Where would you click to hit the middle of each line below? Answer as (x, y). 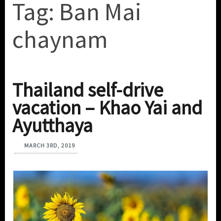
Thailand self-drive (88, 90)
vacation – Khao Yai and (107, 108)
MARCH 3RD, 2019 (50, 146)
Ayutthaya (53, 126)
